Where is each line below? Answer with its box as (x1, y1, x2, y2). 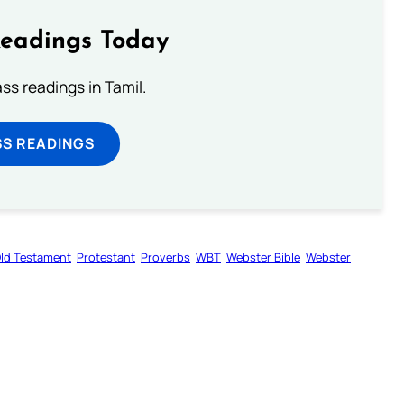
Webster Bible (226, 248, 300, 265)
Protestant (77, 248, 135, 265)
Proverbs (141, 248, 190, 265)
